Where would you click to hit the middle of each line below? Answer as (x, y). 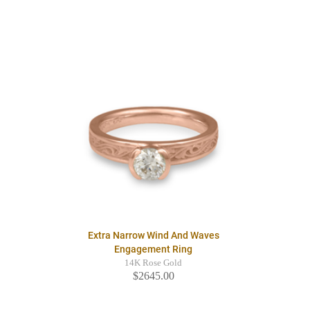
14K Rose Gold (153, 263)
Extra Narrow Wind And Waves (153, 236)
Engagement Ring (153, 249)
